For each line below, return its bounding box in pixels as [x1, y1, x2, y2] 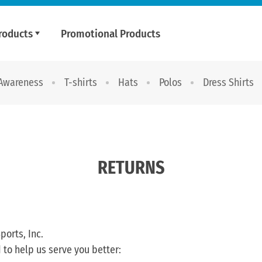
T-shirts [64, 76, 97, 89]
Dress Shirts [202, 76, 254, 89]
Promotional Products [61, 26, 161, 40]
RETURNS [97, 157, 165, 178]
